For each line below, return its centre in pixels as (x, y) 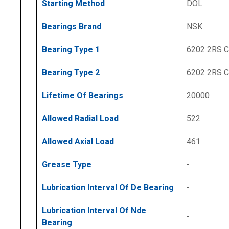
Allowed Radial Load (80, 119)
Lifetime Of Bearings (83, 96)
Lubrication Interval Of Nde (94, 211)
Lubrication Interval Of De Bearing (108, 188)
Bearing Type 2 (71, 73)
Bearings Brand (72, 27)
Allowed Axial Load (78, 142)
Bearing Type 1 (71, 50)
